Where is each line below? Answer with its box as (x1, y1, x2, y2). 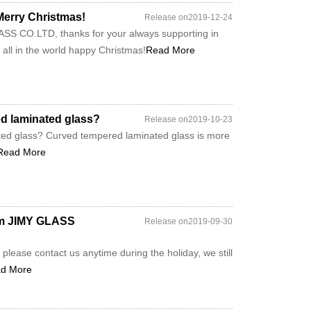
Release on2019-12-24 (144, 12, 233, 22)
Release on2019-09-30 (144, 217, 233, 226)
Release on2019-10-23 (144, 115, 233, 124)
